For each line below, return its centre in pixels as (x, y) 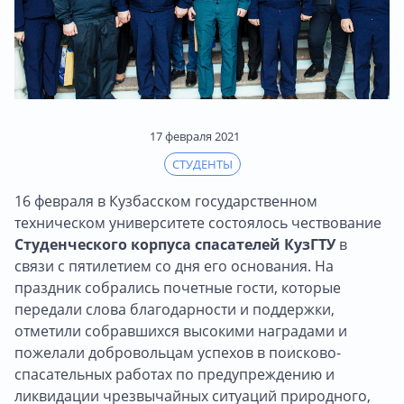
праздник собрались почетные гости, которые (178, 288)
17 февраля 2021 (195, 137)
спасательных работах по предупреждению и (174, 375)
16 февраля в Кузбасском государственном (166, 202)
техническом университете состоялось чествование (198, 223)
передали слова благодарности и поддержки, (174, 310)
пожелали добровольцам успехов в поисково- (178, 353)
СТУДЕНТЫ (202, 165)
